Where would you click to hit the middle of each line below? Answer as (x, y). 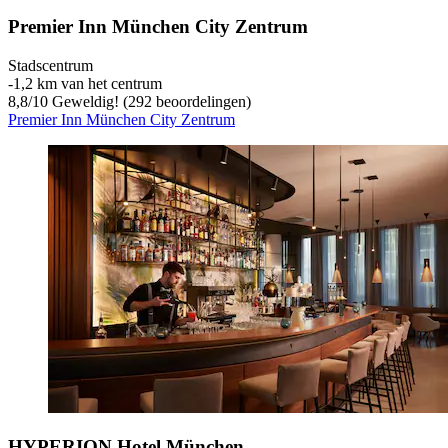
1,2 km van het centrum (87, 84)
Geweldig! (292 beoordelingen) (149, 102)
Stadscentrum (50, 66)
